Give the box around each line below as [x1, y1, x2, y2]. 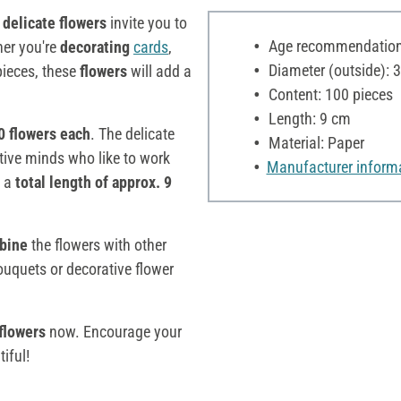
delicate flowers [3, 13, 107, 32]
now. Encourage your [46, 321, 182, 341]
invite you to [107, 13, 187, 32]
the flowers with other [31, 235, 166, 254]
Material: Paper [264, 132, 364, 152]
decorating [60, 37, 130, 56]
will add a [131, 61, 192, 81]
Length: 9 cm [264, 108, 351, 128]
